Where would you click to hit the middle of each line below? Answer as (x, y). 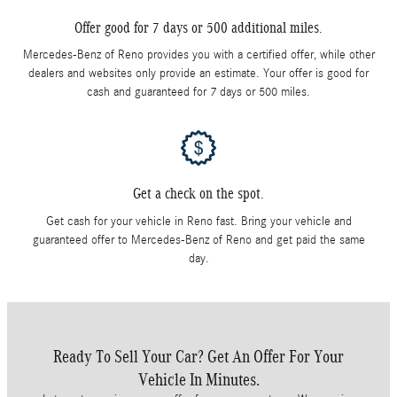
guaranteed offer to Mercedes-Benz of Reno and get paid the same (198, 240)
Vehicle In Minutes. (198, 379)
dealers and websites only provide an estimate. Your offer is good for (198, 74)
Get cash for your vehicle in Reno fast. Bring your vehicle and (198, 221)
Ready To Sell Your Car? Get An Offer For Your (198, 356)
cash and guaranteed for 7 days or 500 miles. (198, 92)
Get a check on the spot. (198, 194)
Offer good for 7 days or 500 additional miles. (198, 27)
